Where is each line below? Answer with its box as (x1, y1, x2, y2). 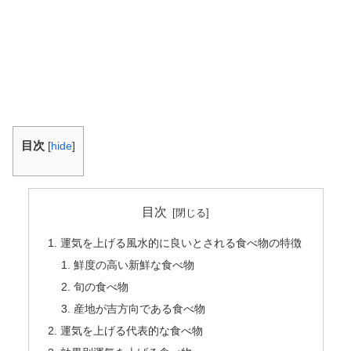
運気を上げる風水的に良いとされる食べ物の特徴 (60, 237, 302, 250)
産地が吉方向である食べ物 (74, 302, 206, 315)
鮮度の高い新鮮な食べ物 (74, 259, 195, 272)
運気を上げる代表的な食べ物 (60, 324, 203, 337)
